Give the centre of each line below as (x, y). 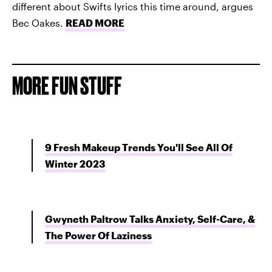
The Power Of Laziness (98, 235)
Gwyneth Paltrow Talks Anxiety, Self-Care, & (150, 219)
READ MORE (95, 23)
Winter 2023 (75, 164)
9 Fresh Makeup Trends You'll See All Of (139, 147)
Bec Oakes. (39, 23)
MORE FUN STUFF (67, 86)
